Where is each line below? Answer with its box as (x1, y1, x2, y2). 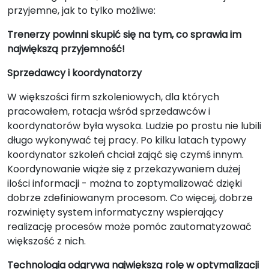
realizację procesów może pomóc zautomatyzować (7, 220, 252, 234)
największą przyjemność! (7, 42, 125, 56)
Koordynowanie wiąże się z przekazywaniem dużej (7, 162, 240, 176)
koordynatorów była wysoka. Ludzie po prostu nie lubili (7, 119, 261, 133)
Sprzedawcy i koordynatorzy (7, 66, 142, 80)
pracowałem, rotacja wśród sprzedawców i (7, 104, 210, 118)
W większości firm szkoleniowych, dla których (7, 90, 219, 104)
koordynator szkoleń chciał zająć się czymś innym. (7, 148, 244, 162)
